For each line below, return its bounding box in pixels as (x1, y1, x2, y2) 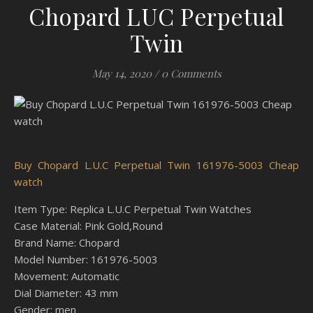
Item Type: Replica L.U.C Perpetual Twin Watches (14, 202, 252, 216)
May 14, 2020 (92, 66, 152, 80)
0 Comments (161, 66, 221, 80)
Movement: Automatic (14, 269, 119, 283)
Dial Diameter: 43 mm (14, 286, 118, 300)
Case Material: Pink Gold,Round (14, 219, 163, 233)
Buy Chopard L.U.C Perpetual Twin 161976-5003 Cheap (14, 158, 299, 172)
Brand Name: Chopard (14, 235, 119, 249)
